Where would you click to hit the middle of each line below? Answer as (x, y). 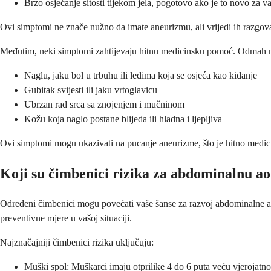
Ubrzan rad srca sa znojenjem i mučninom (104, 105)
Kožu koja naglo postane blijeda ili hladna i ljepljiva (123, 119)
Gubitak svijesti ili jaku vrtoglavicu (91, 90)
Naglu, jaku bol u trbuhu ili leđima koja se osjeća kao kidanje (141, 76)
